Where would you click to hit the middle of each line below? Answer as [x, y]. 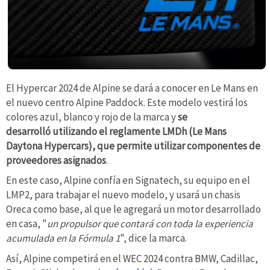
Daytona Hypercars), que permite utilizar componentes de [133, 146]
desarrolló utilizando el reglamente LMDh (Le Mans [116, 131]
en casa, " [27, 224]
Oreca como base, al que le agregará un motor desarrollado [133, 209]
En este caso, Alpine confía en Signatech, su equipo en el [128, 181]
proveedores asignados [56, 160]
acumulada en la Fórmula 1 [63, 238]
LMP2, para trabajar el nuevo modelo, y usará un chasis [123, 195]
